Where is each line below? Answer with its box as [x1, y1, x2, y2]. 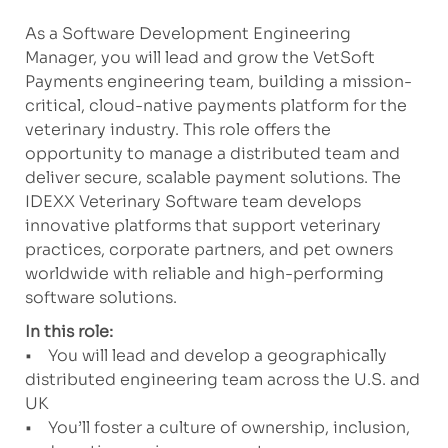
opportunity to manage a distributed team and [24, 143, 400, 165]
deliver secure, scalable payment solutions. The [24, 167, 401, 189]
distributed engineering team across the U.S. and [24, 369, 420, 391]
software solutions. [24, 287, 177, 309]
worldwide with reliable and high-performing [24, 263, 384, 285]
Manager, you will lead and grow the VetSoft [24, 47, 375, 69]
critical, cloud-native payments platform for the [24, 95, 407, 117]
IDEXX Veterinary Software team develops [24, 191, 361, 213]
